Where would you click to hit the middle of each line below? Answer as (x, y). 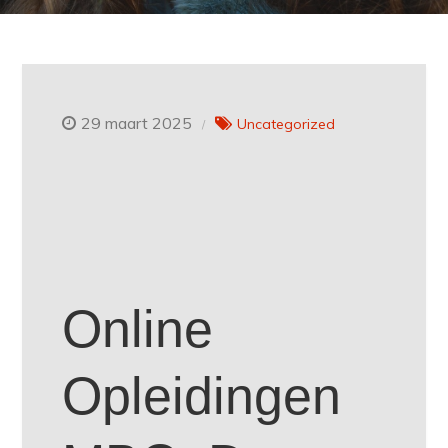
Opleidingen (202, 396)
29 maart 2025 (137, 123)
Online (138, 329)
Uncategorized (286, 124)
